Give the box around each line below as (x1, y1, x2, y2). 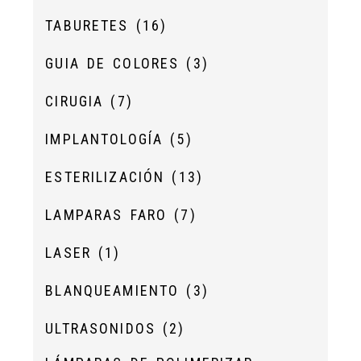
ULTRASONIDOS (45, 320, 164, 337)
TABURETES (45, 17, 136, 34)
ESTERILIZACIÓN (45, 168, 172, 185)
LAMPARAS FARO (45, 206, 175, 223)
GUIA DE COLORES (45, 55, 187, 72)
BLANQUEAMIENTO (45, 282, 187, 299)
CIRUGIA (45, 93, 111, 110)
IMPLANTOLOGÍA (45, 131, 171, 147)
